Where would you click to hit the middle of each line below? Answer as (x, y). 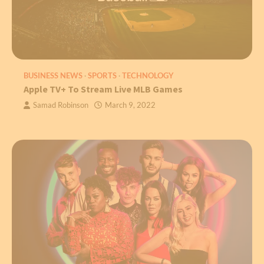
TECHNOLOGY (148, 75)
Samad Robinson (61, 105)
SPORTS (102, 75)
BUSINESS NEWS (53, 75)
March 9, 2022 (130, 105)
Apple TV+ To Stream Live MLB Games (103, 89)
